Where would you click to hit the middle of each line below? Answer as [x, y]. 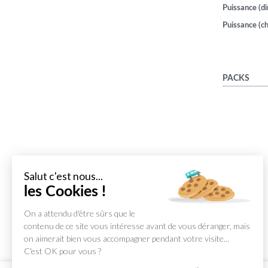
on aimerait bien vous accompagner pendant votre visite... [127, 238]
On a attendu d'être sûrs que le [80, 213]
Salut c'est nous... [63, 176]
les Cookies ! [65, 192]
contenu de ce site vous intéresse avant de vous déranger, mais [137, 226]
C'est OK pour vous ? [63, 251]
